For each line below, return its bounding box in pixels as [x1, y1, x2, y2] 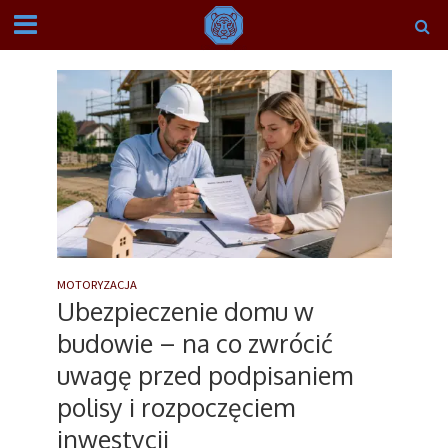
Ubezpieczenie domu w [56, 295, 314, 328]
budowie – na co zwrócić [56, 327, 333, 360]
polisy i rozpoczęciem [56, 391, 295, 424]
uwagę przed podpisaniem [56, 359, 353, 392]
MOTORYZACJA [56, 277, 137, 293]
